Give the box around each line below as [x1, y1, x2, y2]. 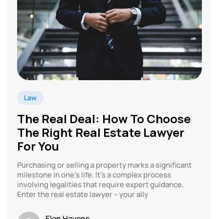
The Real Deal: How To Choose [17, 110, 191, 127]
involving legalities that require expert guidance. [17, 179, 184, 190]
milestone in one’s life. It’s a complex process [17, 169, 171, 180]
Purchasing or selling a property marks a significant [17, 159, 192, 170]
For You [17, 137, 59, 154]
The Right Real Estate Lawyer [17, 124, 184, 140]
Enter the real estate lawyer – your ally [17, 189, 148, 199]
